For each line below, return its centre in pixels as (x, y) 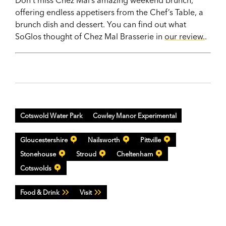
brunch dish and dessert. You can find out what (101, 24)
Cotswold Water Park (51, 115)
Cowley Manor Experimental (135, 115)
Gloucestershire (44, 139)
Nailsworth (104, 139)
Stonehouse (38, 154)
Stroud (86, 154)
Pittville (151, 139)
